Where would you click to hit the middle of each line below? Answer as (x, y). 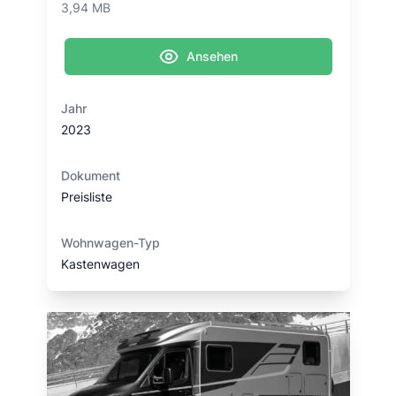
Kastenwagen (100, 264)
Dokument (90, 175)
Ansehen (212, 56)
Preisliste (86, 197)
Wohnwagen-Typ (110, 243)
